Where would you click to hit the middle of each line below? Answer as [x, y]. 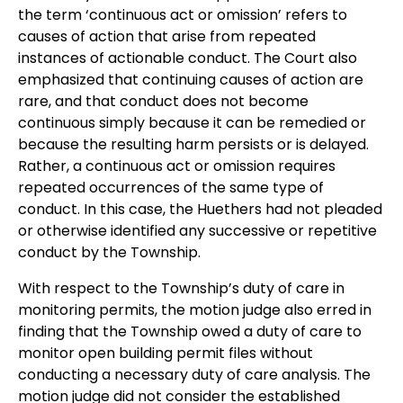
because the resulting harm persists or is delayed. [193, 144]
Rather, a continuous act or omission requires [177, 166]
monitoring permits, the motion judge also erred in [195, 310]
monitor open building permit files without [166, 353]
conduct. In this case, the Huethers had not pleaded [200, 209]
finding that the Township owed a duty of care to [190, 331]
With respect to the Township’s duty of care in [181, 288]
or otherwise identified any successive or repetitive [197, 231]
